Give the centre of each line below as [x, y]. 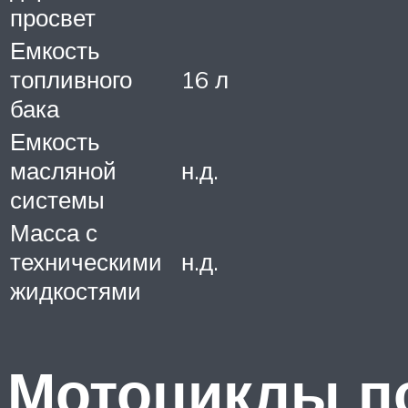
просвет [53, 17]
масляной [63, 170]
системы [57, 199]
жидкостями [76, 290]
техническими [86, 261]
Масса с [54, 232]
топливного [71, 79]
